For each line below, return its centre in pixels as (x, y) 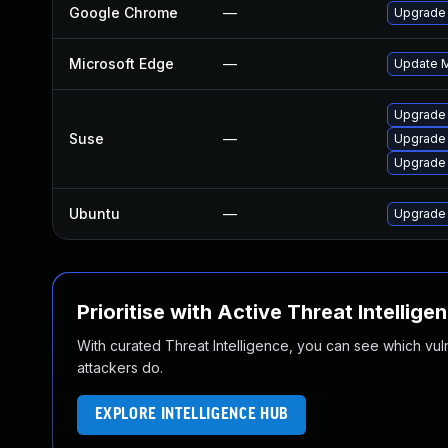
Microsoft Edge (121, 63)
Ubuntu (94, 213)
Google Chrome (123, 12)
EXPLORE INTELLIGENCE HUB (191, 414)
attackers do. (120, 367)
